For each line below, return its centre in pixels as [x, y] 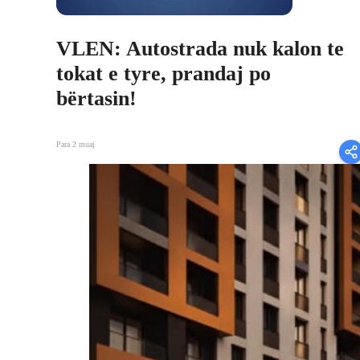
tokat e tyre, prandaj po [164, 73]
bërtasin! [96, 98]
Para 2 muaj [76, 145]
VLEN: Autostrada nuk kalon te [200, 48]
